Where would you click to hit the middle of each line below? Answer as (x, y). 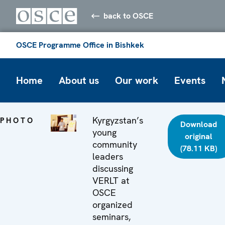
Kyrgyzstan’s (118, 120)
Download (199, 124)
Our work (137, 80)
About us (79, 80)
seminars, (112, 216)
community (115, 144)
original (199, 136)
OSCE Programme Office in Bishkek (80, 45)
